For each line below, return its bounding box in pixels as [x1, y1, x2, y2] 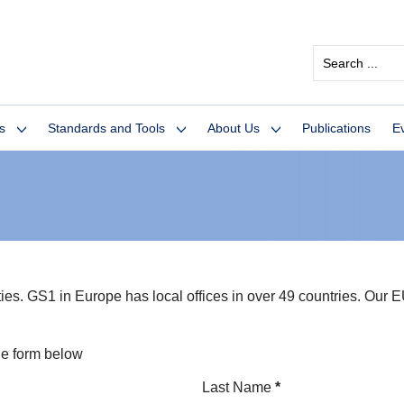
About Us [207, 121, 260, 135]
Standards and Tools [48, 121, 165, 135]
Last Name [202, 380, 271, 395]
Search [312, 44, 358, 60]
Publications [302, 121, 371, 135]
